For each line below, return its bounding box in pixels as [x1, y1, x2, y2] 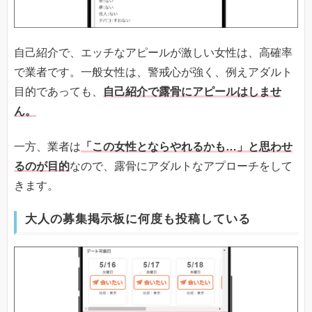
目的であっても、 [14, 86, 103, 98]
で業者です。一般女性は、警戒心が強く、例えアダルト [14, 66, 292, 79]
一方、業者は [14, 140, 81, 153]
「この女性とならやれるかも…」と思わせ [81, 140, 292, 153]
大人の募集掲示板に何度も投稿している [25, 212, 251, 226]
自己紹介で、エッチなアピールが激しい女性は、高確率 [14, 47, 292, 59]
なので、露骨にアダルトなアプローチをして [70, 159, 292, 172]
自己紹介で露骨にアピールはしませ [103, 86, 281, 98]
